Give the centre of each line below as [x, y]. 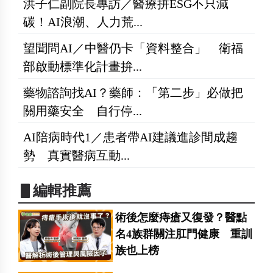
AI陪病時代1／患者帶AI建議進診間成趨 [130, 137]
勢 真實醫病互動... [76, 155]
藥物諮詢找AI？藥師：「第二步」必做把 [133, 92]
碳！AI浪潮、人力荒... [83, 22]
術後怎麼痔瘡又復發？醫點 [181, 217]
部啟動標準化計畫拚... [83, 66]
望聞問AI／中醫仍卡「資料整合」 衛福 [133, 48]
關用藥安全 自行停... [83, 111]
